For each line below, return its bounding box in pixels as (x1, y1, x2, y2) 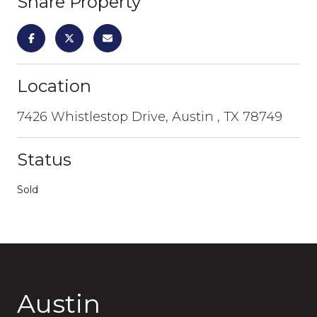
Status (17, 149, 71, 170)
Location (17, 76, 91, 96)
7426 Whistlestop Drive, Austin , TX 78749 (17, 109, 282, 125)
